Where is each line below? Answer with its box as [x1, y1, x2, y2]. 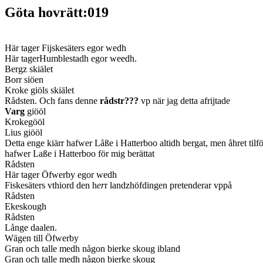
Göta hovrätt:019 [5, 5, 109, 20]
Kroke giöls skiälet [5, 85, 74, 95]
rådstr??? [100, 95, 139, 106]
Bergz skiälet [5, 63, 53, 74]
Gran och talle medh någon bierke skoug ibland [5, 243, 180, 254]
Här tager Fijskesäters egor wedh [5, 42, 126, 53]
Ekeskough [5, 201, 46, 211]
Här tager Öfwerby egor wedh [5, 169, 117, 180]
